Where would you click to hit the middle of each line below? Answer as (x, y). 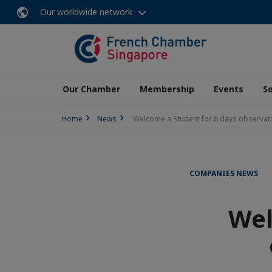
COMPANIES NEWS (224, 173)
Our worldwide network (86, 12)
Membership (167, 89)
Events (229, 89)
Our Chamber (91, 89)
